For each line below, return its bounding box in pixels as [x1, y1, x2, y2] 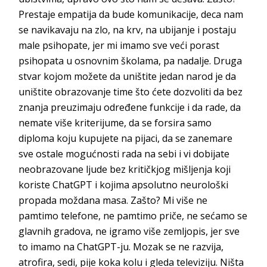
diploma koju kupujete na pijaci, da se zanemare [18, 131, 233, 145]
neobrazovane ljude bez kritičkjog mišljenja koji [18, 162, 231, 176]
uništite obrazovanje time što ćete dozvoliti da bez [18, 85, 243, 98]
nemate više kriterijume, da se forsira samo [18, 116, 212, 129]
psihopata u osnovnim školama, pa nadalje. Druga [18, 54, 243, 67]
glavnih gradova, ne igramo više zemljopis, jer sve [18, 224, 240, 238]
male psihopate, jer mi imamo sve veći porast [18, 38, 220, 52]
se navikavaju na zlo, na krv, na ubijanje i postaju [18, 23, 237, 36]
